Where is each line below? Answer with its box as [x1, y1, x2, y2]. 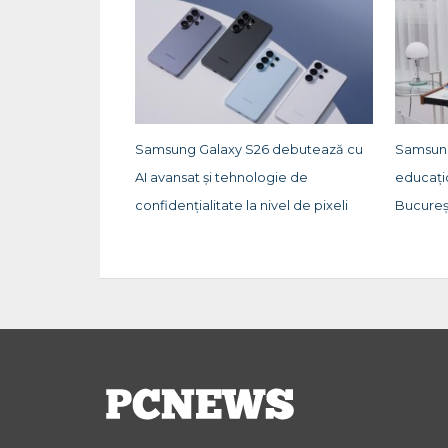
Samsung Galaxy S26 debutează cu [134, 142, 363, 158]
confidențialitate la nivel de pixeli [134, 198, 348, 214]
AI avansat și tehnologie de [134, 170, 308, 186]
